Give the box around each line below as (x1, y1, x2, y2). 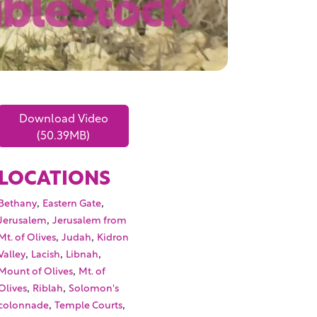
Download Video (18, 108, 108, 127)
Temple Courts (54, 296, 123, 312)
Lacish (31, 246, 61, 261)
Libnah (66, 246, 99, 261)
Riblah (33, 279, 64, 295)
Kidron (97, 229, 129, 244)
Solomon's (69, 279, 120, 295)
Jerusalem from (52, 212, 127, 227)
